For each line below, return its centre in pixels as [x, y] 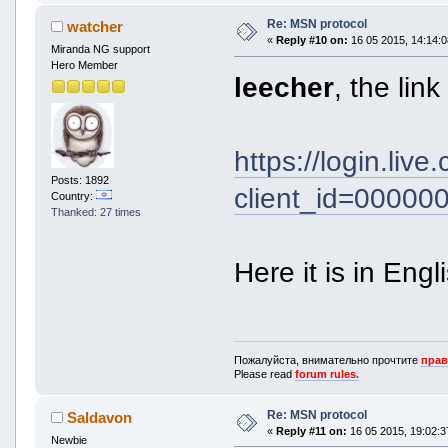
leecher [284, 87]
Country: [73, 195]
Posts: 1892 [79, 179]
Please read [265, 373]
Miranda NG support [100, 49]
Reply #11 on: [311, 430]
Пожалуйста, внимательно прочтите [328, 359]
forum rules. [327, 373]
